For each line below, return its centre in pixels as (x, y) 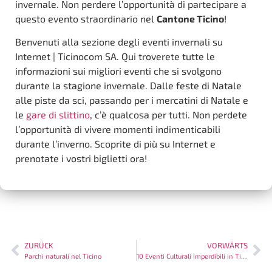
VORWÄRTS (227, 245)
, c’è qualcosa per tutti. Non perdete (168, 115)
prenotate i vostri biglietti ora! (81, 158)
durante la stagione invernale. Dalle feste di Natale (128, 86)
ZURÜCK (39, 245)
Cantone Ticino (190, 19)
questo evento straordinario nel (86, 19)
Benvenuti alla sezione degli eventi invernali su (119, 42)
